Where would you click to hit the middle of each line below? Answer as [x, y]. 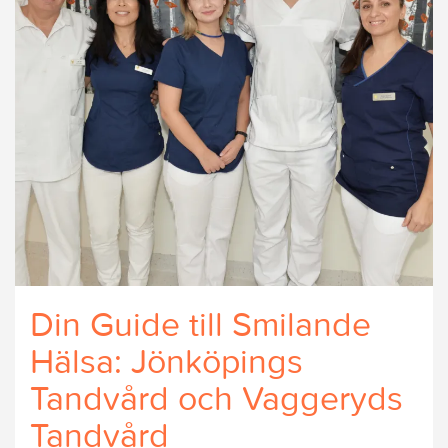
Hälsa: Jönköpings [166, 361]
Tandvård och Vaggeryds [216, 398]
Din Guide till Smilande [200, 324]
